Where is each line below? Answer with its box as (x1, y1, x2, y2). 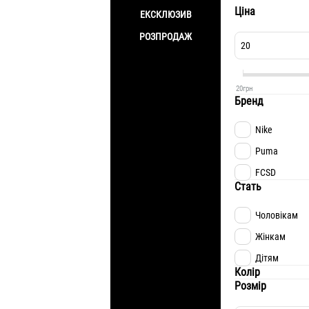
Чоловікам (255, 210, 298, 221)
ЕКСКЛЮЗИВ (139, 9, 192, 20)
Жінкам (255, 231, 286, 242)
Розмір (235, 279, 266, 292)
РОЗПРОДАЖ (139, 31, 192, 42)
